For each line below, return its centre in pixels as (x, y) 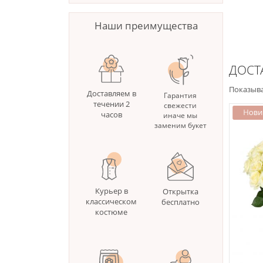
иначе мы (181, 116)
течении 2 (111, 104)
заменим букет (180, 126)
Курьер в (111, 191)
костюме (112, 212)
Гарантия (181, 96)
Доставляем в (111, 94)
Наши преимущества (146, 26)
